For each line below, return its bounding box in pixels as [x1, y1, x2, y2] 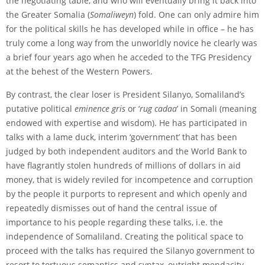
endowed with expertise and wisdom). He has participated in [6, 117, 247, 128]
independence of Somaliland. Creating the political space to [6, 230, 243, 242]
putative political [6, 102, 75, 114]
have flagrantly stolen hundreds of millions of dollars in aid [6, 159, 241, 171]
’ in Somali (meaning [177, 102, 257, 114]
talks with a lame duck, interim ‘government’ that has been [6, 131, 237, 143]
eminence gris [75, 102, 125, 114]
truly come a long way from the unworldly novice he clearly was [6, 37, 257, 49]
